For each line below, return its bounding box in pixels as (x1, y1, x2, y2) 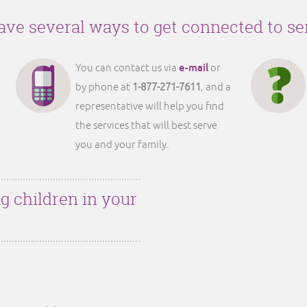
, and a (201, 81, 231, 94)
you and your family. (75, 138, 169, 151)
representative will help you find (75, 100, 224, 113)
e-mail (179, 61, 208, 74)
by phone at (75, 81, 132, 94)
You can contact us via (75, 62, 179, 75)
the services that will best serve (75, 119, 217, 132)
